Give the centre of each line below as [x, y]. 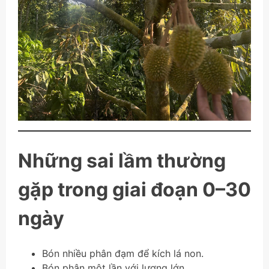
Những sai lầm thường [122, 161]
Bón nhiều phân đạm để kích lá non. [123, 253]
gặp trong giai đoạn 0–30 [134, 190]
